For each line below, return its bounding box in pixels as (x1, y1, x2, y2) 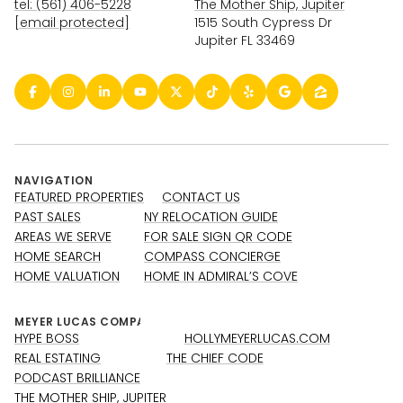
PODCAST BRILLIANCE (14, 368, 140, 387)
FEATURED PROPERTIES (14, 187, 144, 206)
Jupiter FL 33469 (194, 31, 295, 50)
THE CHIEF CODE (166, 348, 264, 367)
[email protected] (14, 13, 130, 32)
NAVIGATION (14, 172, 93, 188)
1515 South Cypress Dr (194, 13, 332, 32)
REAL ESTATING (14, 348, 101, 367)
